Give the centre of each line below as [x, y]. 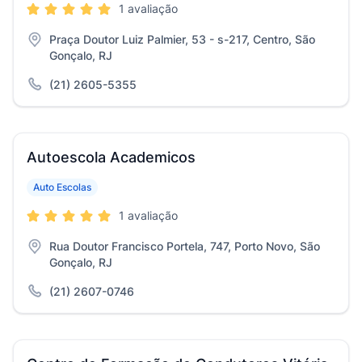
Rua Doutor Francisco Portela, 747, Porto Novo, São [185, 246]
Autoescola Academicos [111, 157]
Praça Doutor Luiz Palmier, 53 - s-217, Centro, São [182, 39]
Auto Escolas [62, 187]
